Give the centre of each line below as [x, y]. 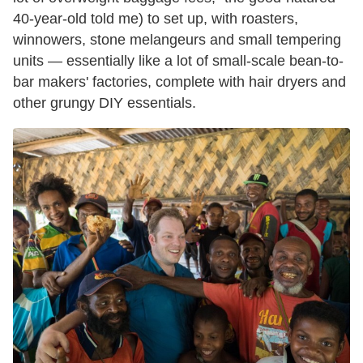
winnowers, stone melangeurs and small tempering [177, 39]
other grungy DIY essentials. [105, 102]
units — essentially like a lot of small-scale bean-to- [178, 60]
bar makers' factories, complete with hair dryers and [179, 81]
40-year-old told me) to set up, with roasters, [156, 18]
